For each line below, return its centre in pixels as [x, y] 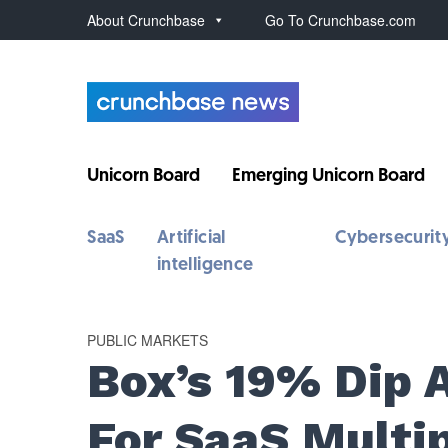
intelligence [205, 265]
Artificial [191, 238]
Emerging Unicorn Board [329, 176]
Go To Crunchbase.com [341, 20]
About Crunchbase [146, 20]
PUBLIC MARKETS [148, 340]
